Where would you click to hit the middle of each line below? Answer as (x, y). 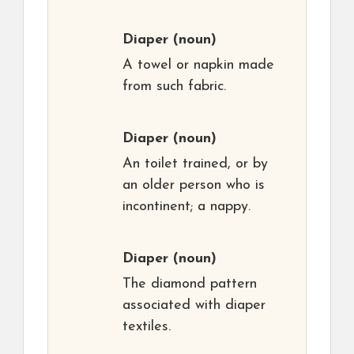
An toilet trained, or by (195, 164)
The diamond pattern (190, 284)
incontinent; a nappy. (186, 207)
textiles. (147, 327)
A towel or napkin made (198, 66)
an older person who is (194, 186)
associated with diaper (194, 306)
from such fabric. (174, 87)
